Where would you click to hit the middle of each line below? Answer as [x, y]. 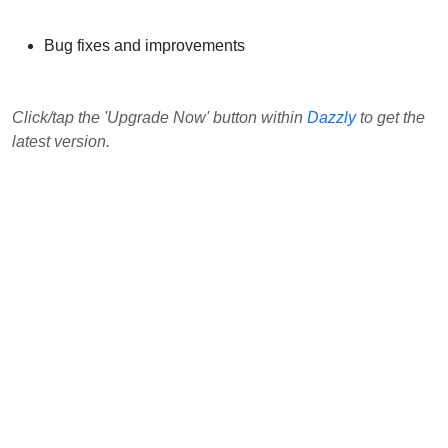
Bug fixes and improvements [144, 45]
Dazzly [331, 117]
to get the [390, 117]
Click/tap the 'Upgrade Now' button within [159, 117]
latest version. [61, 141]
